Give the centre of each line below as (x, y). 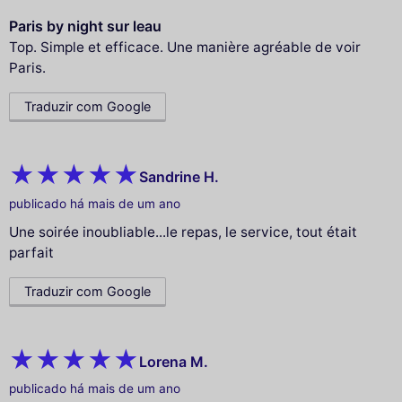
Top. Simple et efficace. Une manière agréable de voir (185, 48)
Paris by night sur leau (85, 26)
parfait (31, 253)
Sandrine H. (179, 176)
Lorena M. (174, 361)
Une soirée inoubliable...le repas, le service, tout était (183, 232)
